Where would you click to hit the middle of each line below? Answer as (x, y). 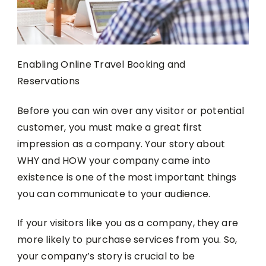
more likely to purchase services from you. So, (127, 240)
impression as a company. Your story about (121, 144)
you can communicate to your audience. (114, 194)
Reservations (48, 81)
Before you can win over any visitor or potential (131, 110)
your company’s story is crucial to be (106, 256)
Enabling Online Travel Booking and (102, 65)
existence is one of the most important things (127, 177)
